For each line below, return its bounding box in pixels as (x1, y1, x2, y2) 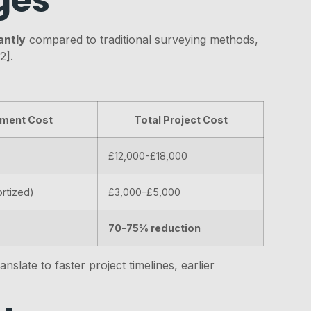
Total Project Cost (133, 113, 228, 126)
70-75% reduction (108, 221, 201, 234)
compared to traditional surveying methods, (26, 32, 259, 47)
